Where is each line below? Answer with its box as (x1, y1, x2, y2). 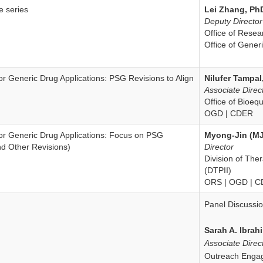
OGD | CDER (204, 109, 253, 119)
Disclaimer (22, 6, 61, 16)
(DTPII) (204, 166, 231, 176)
